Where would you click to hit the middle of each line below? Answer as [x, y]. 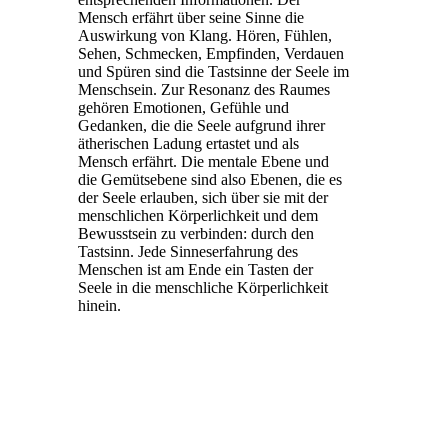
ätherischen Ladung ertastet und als [188, 143]
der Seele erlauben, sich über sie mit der [203, 197]
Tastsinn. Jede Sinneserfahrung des [188, 251]
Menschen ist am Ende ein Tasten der [195, 269]
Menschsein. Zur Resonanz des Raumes [204, 89]
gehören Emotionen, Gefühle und [183, 107]
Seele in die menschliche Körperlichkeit [203, 287]
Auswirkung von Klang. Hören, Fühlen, [205, 35]
